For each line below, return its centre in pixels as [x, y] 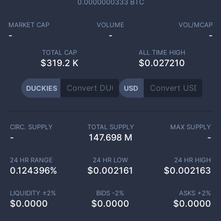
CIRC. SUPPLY [31, 127]
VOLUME [110, 25]
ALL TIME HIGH [162, 52]
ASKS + [190, 193]
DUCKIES [41, 88]
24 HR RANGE [31, 160]
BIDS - [106, 193]
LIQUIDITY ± [28, 193]
